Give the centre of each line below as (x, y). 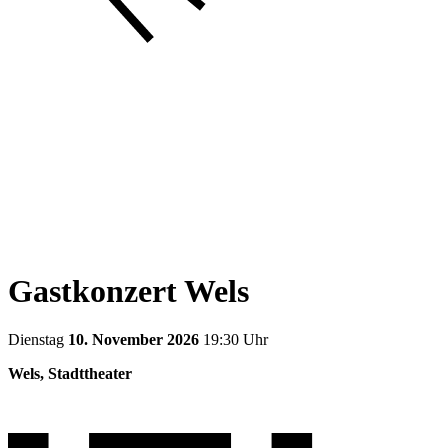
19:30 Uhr (233, 340)
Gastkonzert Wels (128, 290)
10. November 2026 (133, 340)
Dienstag (36, 340)
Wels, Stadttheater (70, 374)
